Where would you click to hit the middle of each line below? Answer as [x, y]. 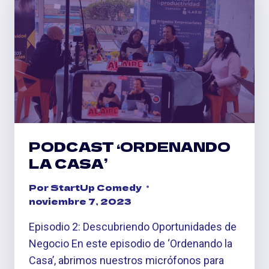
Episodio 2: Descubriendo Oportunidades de [133, 226]
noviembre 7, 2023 [80, 201]
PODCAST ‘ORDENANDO [130, 146]
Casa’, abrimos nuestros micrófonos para [126, 260]
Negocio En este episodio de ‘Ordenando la [131, 243]
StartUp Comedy [96, 187]
